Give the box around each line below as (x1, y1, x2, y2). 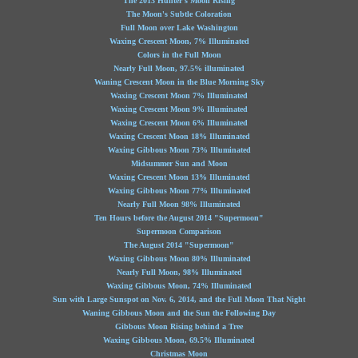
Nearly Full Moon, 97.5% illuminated (113, 64, 245, 73)
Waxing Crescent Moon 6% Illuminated (110, 118, 248, 127)
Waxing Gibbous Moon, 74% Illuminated (106, 281, 252, 290)
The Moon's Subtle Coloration (126, 10, 232, 18)
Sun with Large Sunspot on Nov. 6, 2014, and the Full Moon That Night (53, 295, 305, 304)
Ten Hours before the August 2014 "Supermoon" (94, 213, 264, 222)
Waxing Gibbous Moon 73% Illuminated (107, 145, 251, 154)
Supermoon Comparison (137, 227, 221, 236)
